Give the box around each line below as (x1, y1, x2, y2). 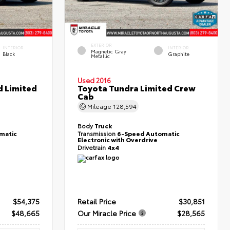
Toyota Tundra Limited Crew (78, 82, 196, 94)
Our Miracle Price (78, 207, 137, 218)
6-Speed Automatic (117, 129, 180, 138)
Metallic (90, 52, 110, 60)
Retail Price (78, 196, 117, 206)
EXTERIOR (90, 42, 112, 48)
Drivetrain (78, 143, 108, 152)
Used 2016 (78, 75, 111, 85)
